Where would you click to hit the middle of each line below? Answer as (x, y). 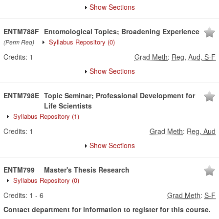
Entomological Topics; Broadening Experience (122, 31)
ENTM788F (21, 31)
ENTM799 (19, 170)
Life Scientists (68, 106)
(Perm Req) (19, 42)
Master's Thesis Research (87, 170)
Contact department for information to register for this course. (107, 209)
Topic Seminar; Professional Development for (120, 95)
